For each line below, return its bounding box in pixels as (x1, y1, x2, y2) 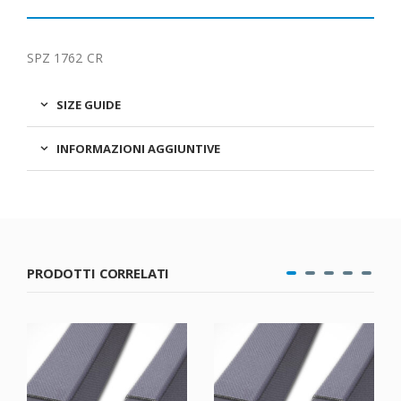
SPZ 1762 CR (27, 49, 103, 67)
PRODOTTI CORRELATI (27, 264, 170, 283)
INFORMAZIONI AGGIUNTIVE (56, 141, 220, 158)
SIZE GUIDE (56, 97, 121, 114)
